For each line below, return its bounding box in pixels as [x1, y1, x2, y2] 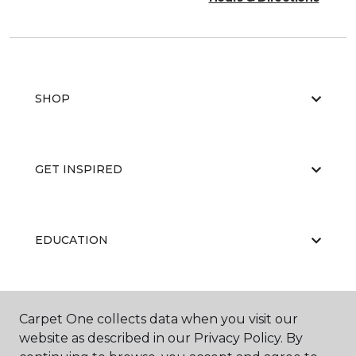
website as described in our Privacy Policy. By [19, 331, 303, 346]
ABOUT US [35, 304, 97, 318]
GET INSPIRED [35, 162, 122, 176]
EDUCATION [35, 233, 108, 247]
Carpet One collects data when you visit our [19, 311, 298, 327]
